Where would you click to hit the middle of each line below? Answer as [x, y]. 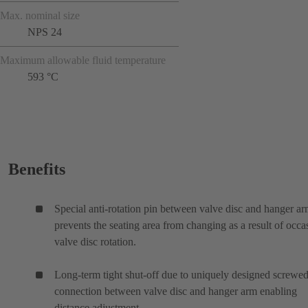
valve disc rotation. [95, 241]
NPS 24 [45, 32]
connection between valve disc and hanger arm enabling [176, 291]
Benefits [37, 169]
